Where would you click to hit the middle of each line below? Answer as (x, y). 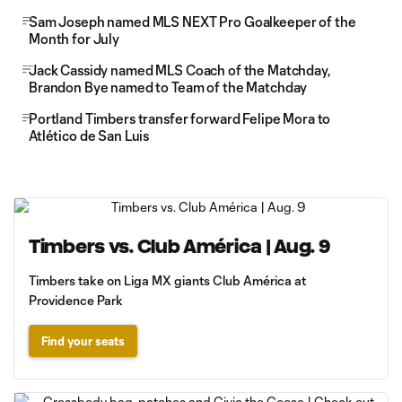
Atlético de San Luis (89, 135)
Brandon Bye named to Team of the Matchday (168, 87)
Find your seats (83, 341)
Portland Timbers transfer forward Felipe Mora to (180, 118)
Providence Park (76, 300)
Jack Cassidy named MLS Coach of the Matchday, (180, 70)
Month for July (74, 39)
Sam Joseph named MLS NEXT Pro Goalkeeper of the (192, 22)
